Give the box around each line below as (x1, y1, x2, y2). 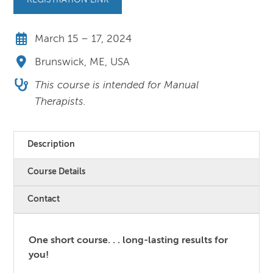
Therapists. (35, 97, 87, 108)
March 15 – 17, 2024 (35, 34, 132, 44)
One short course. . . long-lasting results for (29, 235, 229, 246)
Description (27, 140, 76, 149)
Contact (27, 194, 60, 204)
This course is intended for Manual (35, 80, 199, 91)
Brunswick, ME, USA (35, 57, 130, 68)
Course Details (27, 167, 86, 176)
